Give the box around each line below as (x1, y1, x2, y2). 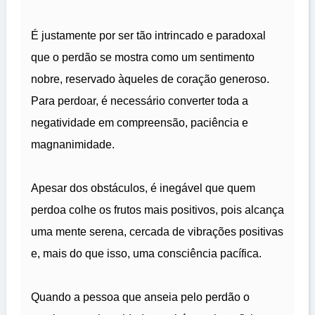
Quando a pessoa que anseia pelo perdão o (31, 291, 250, 304)
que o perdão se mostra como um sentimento (31, 51, 255, 64)
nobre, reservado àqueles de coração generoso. (31, 73, 269, 86)
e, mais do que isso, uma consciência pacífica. (31, 247, 262, 260)
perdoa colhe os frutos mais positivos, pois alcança (31, 204, 284, 217)
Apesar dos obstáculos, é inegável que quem (31, 182, 255, 195)
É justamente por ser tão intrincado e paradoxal (31, 30, 266, 42)
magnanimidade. (31, 139, 115, 151)
